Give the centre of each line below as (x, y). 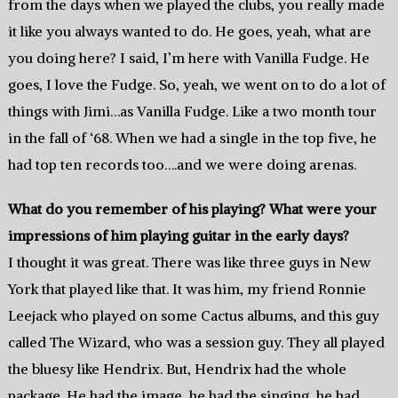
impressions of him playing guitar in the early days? (178, 236)
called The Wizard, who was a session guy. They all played (196, 342)
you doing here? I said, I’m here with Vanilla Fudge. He (188, 58)
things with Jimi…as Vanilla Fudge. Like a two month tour (192, 111)
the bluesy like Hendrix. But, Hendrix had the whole (177, 369)
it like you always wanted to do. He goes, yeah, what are (189, 32)
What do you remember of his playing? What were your (192, 209)
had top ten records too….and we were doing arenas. (182, 165)
